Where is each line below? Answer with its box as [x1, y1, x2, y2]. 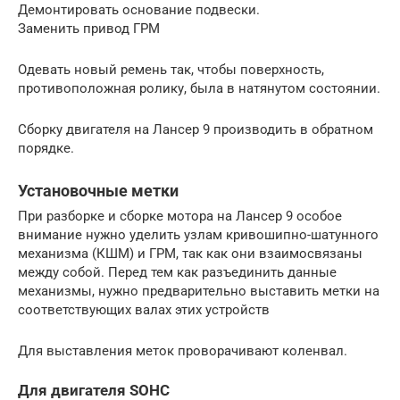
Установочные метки [18, 181, 179, 201]
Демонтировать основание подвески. [18, 2, 260, 19]
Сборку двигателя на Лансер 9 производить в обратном [18, 121, 373, 138]
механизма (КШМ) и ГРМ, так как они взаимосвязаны [18, 246, 362, 262]
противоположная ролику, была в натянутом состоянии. [18, 80, 380, 97]
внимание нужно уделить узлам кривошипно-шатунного [18, 227, 379, 244]
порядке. [18, 140, 74, 157]
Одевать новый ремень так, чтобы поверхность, [18, 62, 324, 79]
